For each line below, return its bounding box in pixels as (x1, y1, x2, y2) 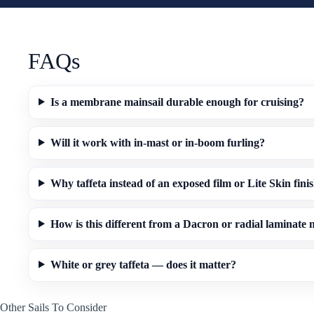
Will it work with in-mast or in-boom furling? (50, 136, 265, 149)
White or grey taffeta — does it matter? (50, 258, 236, 271)
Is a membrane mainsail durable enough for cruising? (50, 95, 304, 108)
